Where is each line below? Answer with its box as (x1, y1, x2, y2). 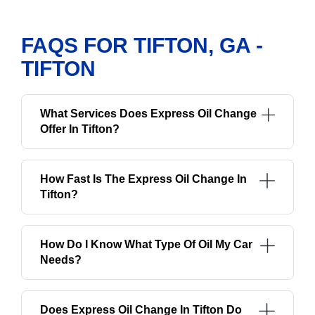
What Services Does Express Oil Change (40, 108, 257, 120)
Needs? (40, 254, 82, 266)
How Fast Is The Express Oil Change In (40, 173, 247, 186)
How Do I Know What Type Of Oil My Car (40, 238, 252, 251)
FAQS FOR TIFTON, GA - (21, 34, 263, 58)
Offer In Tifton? (40, 123, 120, 136)
